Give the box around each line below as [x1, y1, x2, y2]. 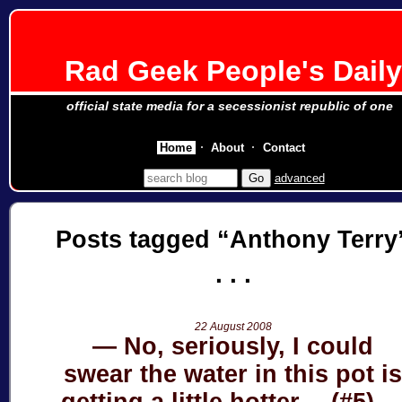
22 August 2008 [194, 320, 272, 334]
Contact [262, 141, 305, 154]
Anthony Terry [230, 226, 398, 254]
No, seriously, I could [124, 333, 374, 361]
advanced [274, 171, 325, 185]
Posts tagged [56, 226, 218, 254]
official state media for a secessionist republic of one [66, 99, 393, 113]
